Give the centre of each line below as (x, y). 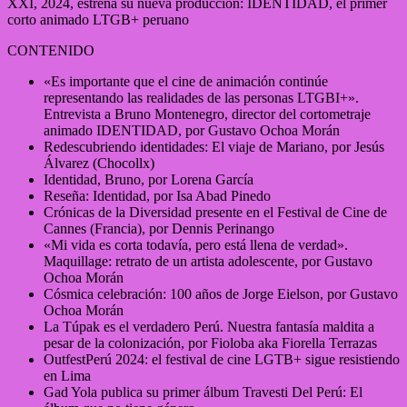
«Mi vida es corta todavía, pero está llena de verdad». (196, 244)
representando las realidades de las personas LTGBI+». (201, 97)
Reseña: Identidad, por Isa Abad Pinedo (157, 195)
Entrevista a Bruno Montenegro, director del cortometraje (207, 114)
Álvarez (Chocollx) (99, 163)
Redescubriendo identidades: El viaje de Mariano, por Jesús (214, 146)
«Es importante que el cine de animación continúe (186, 81)
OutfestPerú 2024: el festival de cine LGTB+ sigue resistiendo (222, 359)
